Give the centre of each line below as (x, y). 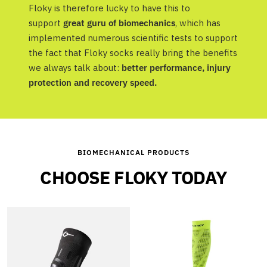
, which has (198, 23)
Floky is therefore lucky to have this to (109, 8)
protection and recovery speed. (93, 83)
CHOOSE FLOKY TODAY (133, 178)
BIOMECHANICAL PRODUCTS (133, 153)
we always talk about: (75, 68)
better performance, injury (176, 68)
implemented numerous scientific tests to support (133, 38)
